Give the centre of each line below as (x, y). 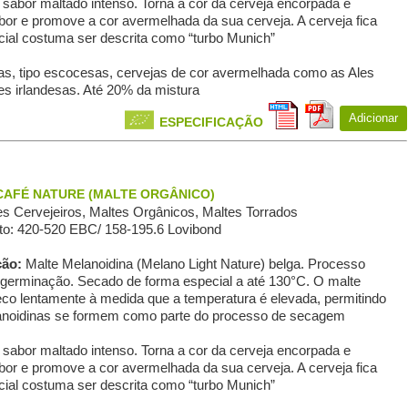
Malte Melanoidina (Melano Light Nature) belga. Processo (195, 264)
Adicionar (373, 118)
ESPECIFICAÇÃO (211, 122)
